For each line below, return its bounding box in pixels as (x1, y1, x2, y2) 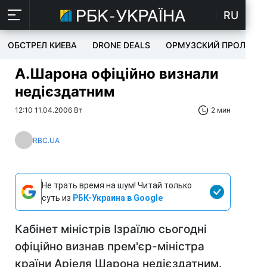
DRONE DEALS (92, 40, 150, 50)
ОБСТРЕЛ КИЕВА (8, 40, 77, 50)
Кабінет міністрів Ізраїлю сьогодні (15, 222, 207, 236)
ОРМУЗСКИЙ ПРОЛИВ (166, 40, 257, 50)
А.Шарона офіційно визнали (15, 65, 219, 82)
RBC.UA (33, 135, 60, 145)
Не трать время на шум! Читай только (42, 181, 192, 190)
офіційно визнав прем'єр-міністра (15, 240, 204, 253)
